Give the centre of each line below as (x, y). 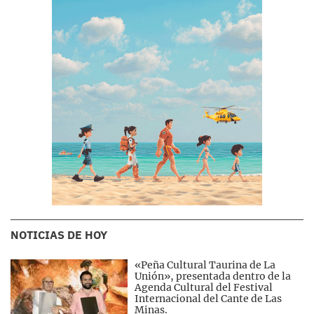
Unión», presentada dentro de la (213, 276)
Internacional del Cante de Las (209, 299)
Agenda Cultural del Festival (204, 287)
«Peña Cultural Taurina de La (205, 265)
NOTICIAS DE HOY (59, 235)
